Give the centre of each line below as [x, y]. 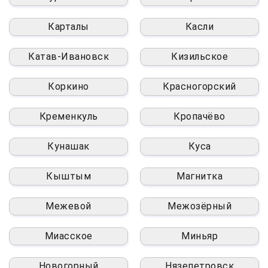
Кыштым [68, 176]
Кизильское [200, 57]
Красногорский [200, 87]
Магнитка [200, 176]
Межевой [68, 206]
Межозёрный [200, 206]
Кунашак [68, 147]
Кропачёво [200, 117]
